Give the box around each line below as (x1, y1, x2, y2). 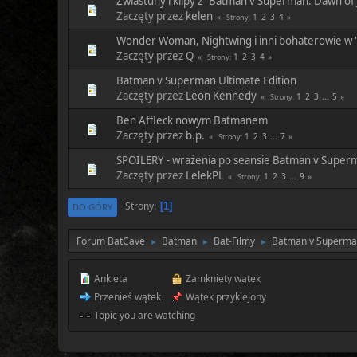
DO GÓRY (73, 200, 112, 213)
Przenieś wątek (92, 289, 161, 304)
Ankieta (92, 271, 127, 285)
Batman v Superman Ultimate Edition (116, 73, 296, 88)
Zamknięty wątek (183, 271, 261, 285)
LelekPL (186, 167, 224, 182)
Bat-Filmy (214, 233, 255, 248)
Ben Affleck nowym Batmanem (116, 112, 268, 127)
